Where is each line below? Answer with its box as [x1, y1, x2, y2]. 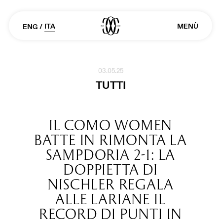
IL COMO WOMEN [48, 116, 173, 134]
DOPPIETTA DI [63, 161, 158, 178]
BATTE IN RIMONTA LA [34, 131, 187, 148]
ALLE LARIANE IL [55, 190, 166, 208]
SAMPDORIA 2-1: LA [45, 146, 176, 163]
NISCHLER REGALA [47, 176, 174, 193]
